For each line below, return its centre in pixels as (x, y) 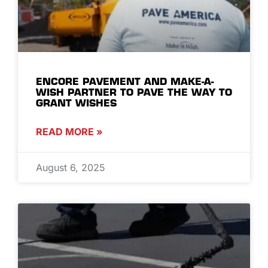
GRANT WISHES (76, 103)
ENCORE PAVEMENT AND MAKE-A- (125, 81)
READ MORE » (69, 131)
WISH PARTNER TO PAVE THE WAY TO (134, 92)
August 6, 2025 (71, 167)
